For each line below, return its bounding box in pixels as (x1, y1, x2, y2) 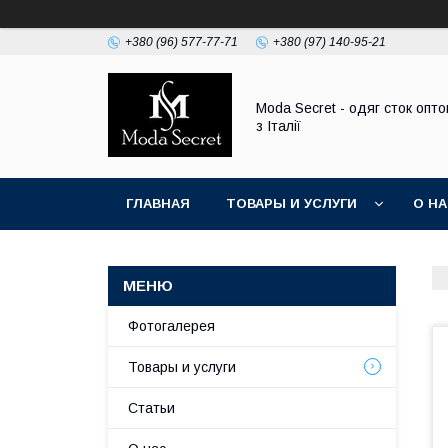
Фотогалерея (128, 318, 215, 334)
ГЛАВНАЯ (126, 196, 190, 211)
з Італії (256, 117, 301, 134)
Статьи (128, 400, 175, 416)
